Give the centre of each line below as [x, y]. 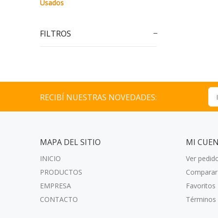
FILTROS [55, 34]
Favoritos [201, 186]
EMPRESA [55, 186]
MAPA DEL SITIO [70, 142]
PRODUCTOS [61, 172]
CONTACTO [59, 199]
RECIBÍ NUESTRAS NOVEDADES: [98, 97]
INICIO [50, 158]
